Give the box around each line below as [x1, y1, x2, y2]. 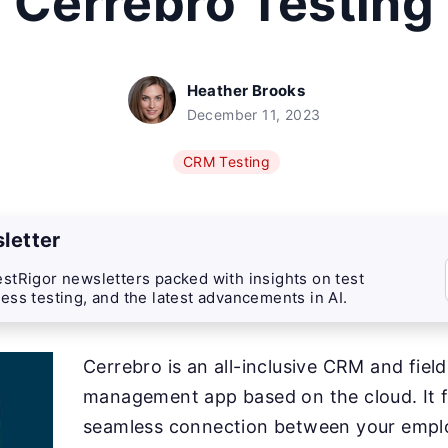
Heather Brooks [186, 81, 306, 100]
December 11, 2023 [186, 106, 321, 123]
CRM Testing [182, 153, 271, 170]
